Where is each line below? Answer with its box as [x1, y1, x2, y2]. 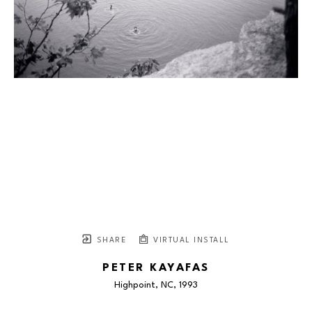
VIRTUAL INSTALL [150, 236, 230, 244]
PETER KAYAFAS [102, 262, 210, 274]
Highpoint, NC [114, 280, 173, 290]
